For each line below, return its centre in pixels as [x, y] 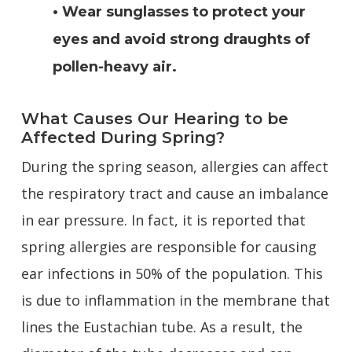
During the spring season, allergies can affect [174, 167]
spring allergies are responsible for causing [169, 247]
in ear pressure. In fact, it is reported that [163, 220]
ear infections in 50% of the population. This [172, 273]
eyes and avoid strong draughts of [181, 39]
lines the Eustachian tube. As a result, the [161, 327]
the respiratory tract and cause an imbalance [174, 193]
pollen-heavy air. [114, 67]
